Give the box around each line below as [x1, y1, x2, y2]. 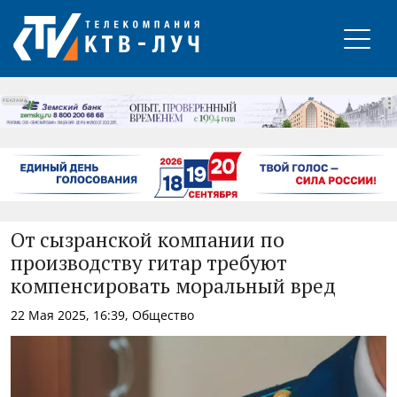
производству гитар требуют [11, 253, 286, 275]
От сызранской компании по [11, 230, 284, 252]
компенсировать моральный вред [11, 276, 336, 298]
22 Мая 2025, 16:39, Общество [11, 306, 194, 323]
